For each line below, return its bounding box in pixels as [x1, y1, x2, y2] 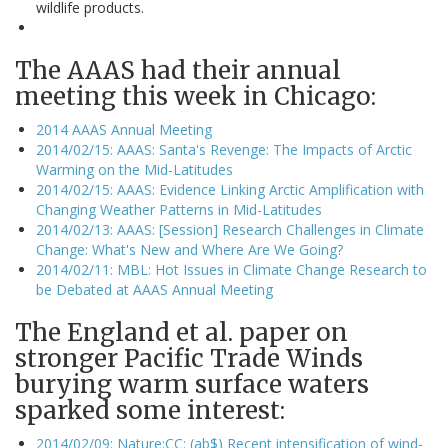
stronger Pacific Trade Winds [15, 343, 363, 375]
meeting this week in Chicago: [15, 81, 376, 113]
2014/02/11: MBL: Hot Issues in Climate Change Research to [36, 260, 427, 280]
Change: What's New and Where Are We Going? [36, 240, 343, 260]
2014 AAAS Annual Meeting [36, 120, 212, 140]
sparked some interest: [15, 395, 285, 427]
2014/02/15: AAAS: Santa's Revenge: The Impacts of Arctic [36, 140, 412, 160]
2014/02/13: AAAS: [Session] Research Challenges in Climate [36, 220, 424, 240]
